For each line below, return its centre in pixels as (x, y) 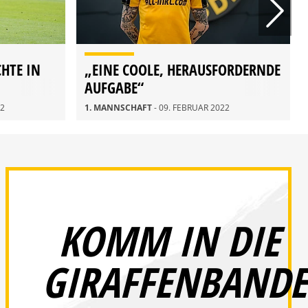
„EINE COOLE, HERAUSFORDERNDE (183, 70)
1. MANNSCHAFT (119, 108)
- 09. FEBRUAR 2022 (192, 108)
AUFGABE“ (114, 88)
